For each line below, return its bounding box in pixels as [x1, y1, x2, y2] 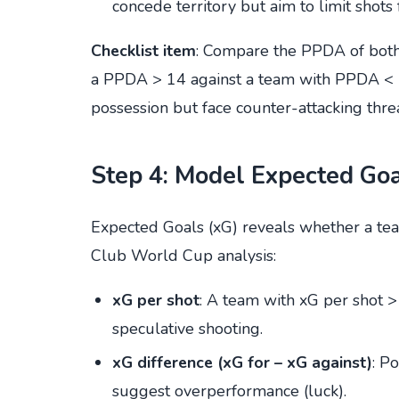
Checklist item [91, 39, 196, 61]
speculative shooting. [112, 317, 263, 339]
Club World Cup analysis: [91, 244, 276, 266]
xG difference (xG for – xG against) [112, 351, 372, 373]
